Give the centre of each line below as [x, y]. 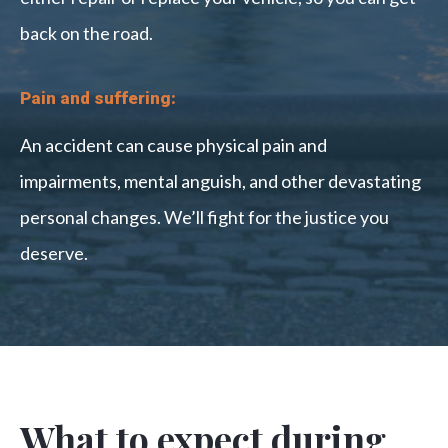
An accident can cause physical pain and [173, 145]
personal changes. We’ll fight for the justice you [204, 217]
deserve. [54, 253]
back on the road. [86, 33]
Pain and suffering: [98, 98]
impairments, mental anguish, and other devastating [220, 181]
